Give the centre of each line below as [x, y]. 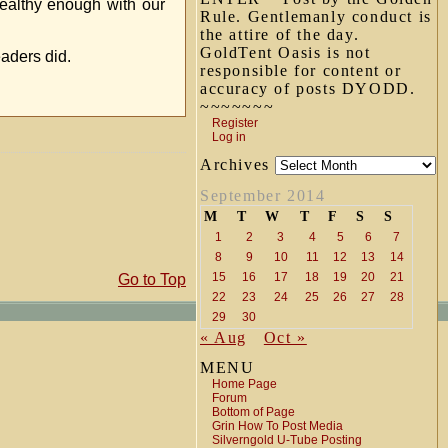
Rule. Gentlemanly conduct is [316, 16]
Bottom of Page [253, 412]
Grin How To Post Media [277, 426]
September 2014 [263, 195]
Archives [238, 164]
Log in [229, 137]
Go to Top [152, 279]
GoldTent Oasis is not [285, 52]
